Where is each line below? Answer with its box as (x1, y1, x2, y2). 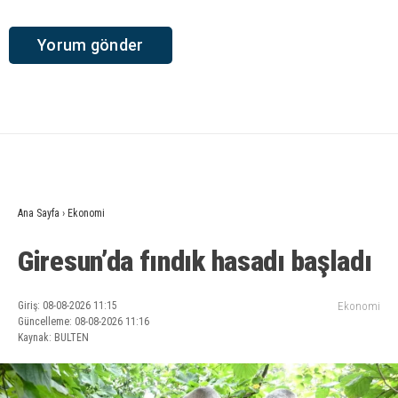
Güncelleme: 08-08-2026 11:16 (18, 315, 149, 329)
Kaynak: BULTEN (18, 331, 89, 345)
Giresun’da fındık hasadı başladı (18, 244, 372, 279)
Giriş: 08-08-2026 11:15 (18, 299, 117, 313)
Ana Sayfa (18, 207, 60, 220)
